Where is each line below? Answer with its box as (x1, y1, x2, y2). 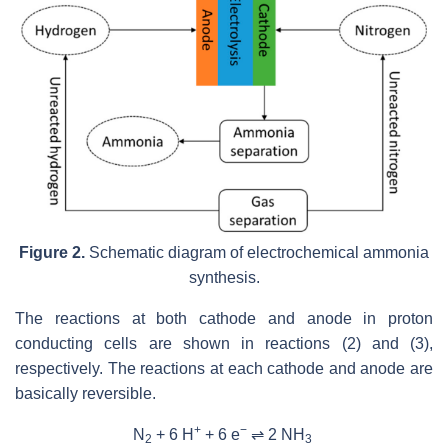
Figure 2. (19, 244, 85, 262)
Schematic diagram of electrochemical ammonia (85, 244, 429, 262)
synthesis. (188, 269, 260, 287)
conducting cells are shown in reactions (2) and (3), (15, 335, 433, 353)
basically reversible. (15, 385, 156, 403)
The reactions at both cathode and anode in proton (15, 310, 433, 328)
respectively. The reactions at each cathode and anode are (15, 360, 433, 378)
